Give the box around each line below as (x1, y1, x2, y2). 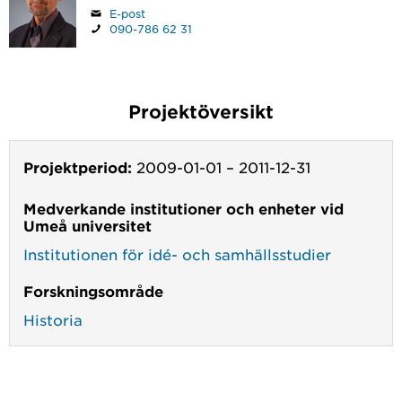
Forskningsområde (23, 281, 163, 300)
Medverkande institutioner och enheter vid (23, 198, 344, 217)
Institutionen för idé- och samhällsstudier (23, 244, 331, 263)
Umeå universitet (23, 215, 152, 234)
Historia (23, 310, 83, 328)
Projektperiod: (23, 157, 132, 176)
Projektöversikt (128, 100, 274, 122)
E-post (109, 5, 145, 21)
